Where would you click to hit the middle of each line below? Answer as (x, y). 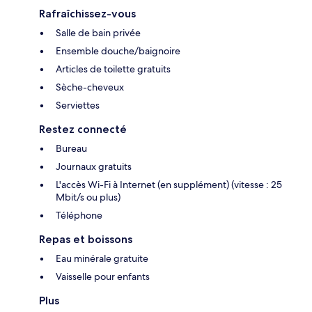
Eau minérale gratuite (102, 258)
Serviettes (78, 105)
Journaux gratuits (94, 166)
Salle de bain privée (98, 32)
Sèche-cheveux (90, 87)
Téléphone (79, 215)
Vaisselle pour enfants (103, 276)
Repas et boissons (86, 239)
